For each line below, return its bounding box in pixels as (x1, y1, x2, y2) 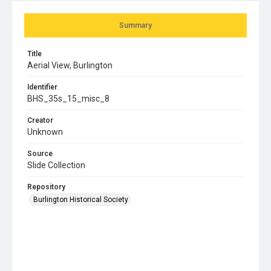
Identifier (27, 82, 57, 91)
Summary (119, 21, 152, 30)
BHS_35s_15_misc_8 (27, 93, 109, 103)
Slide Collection (27, 160, 85, 170)
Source (27, 149, 53, 158)
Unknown (27, 126, 63, 137)
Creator (27, 116, 53, 125)
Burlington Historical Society (33, 195, 128, 204)
